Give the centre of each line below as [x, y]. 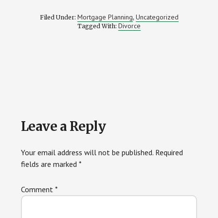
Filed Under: [58, 17]
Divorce [129, 26]
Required [169, 152]
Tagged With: [98, 26]
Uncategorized [157, 17]
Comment [38, 189]
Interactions [61, 141]
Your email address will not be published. [87, 152]
